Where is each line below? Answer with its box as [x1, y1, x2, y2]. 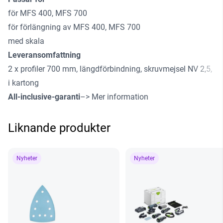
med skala [8, 36, 44, 46]
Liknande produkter [8, 121, 111, 135]
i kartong [8, 78, 39, 88]
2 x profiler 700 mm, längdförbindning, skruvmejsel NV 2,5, [8, 64, 212, 74]
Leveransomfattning [8, 50, 81, 60]
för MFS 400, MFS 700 [8, 8, 87, 18]
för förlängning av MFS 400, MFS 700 [8, 22, 140, 32]
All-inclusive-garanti [8, 92, 80, 102]
